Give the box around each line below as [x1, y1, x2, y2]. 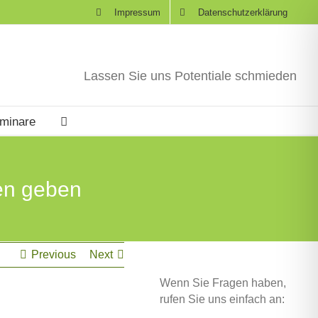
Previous [31, 248, 77, 261]
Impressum [114, 6, 160, 18]
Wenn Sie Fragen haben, [160, 277, 287, 289]
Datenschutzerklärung [198, 6, 287, 18]
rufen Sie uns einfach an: [160, 293, 285, 305]
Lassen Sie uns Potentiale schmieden [84, 69, 297, 83]
